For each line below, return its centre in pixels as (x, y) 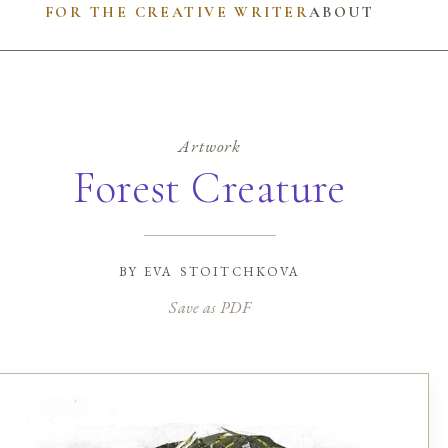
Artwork (210, 146)
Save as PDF (209, 306)
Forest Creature (209, 187)
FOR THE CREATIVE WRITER (177, 11)
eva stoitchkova (222, 270)
